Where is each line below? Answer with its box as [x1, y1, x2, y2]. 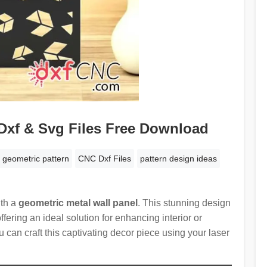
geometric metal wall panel [18, 197, 138, 208]
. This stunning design [137, 197, 231, 208]
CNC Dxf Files [78, 153, 132, 163]
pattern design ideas [140, 153, 218, 163]
